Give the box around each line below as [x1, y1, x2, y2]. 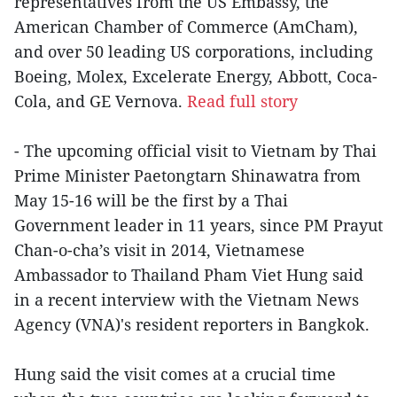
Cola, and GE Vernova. [14, 90, 187, 112]
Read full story [187, 90, 298, 112]
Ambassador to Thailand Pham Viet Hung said [14, 263, 363, 285]
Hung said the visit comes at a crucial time [14, 362, 336, 385]
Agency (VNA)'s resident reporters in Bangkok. [14, 313, 370, 335]
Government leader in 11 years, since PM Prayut [14, 214, 383, 236]
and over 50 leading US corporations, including [14, 40, 373, 62]
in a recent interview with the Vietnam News [14, 288, 359, 310]
